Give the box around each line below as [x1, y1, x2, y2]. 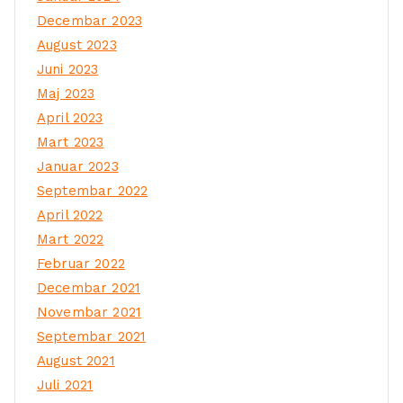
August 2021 [37, 353, 115, 370]
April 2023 [37, 110, 103, 127]
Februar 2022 [37, 255, 125, 273]
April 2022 [37, 207, 103, 224]
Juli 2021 [37, 377, 94, 394]
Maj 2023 [37, 85, 95, 103]
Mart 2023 [37, 134, 104, 151]
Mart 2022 [37, 231, 104, 248]
